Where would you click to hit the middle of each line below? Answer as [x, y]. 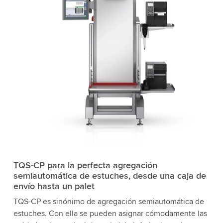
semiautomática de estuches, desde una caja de [110, 176]
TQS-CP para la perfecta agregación [85, 165]
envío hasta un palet [54, 186]
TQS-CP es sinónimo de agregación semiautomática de [109, 202]
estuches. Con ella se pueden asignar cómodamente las [110, 214]
